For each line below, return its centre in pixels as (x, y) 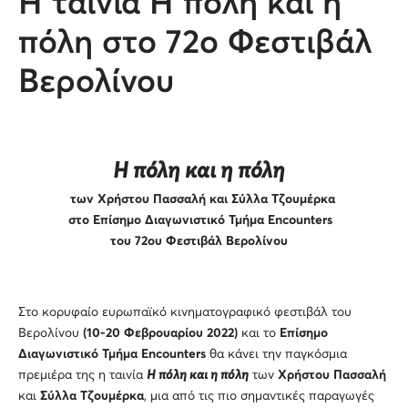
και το (259, 333)
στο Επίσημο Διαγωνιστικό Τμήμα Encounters (204, 220)
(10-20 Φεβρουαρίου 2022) (160, 333)
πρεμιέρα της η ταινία (82, 375)
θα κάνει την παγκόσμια (276, 354)
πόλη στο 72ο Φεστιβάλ (195, 43)
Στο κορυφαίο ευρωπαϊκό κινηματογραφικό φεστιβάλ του (185, 312)
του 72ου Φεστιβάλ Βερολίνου (202, 241)
